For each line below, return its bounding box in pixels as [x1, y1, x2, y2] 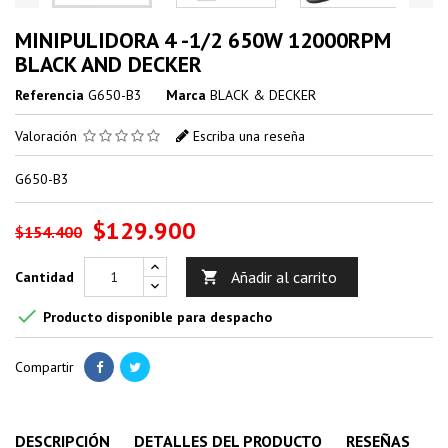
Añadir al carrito [231, 266, 337, 287]
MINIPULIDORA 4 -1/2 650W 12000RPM [15, 25, 391, 54]
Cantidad [15, 267, 74, 286]
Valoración [15, 126, 81, 145]
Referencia [15, 85, 84, 104]
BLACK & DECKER [210, 85, 316, 104]
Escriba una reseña [193, 126, 305, 145]
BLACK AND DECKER [15, 49, 202, 78]
